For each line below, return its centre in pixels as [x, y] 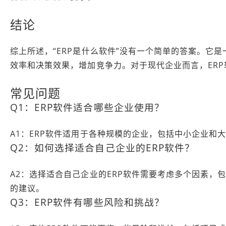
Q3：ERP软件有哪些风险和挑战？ [87, 202]
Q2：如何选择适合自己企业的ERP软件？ [102, 147]
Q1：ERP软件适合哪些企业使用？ [87, 107]
